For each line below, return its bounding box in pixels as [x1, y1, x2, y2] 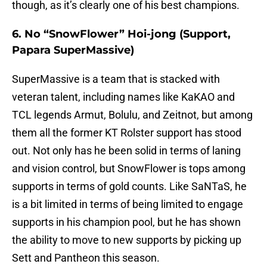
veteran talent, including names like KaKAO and [12, 91, 235, 104]
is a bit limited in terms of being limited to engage [12, 198, 243, 211]
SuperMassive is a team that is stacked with [12, 73, 220, 86]
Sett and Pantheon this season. [12, 252, 160, 265]
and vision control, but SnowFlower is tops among [12, 162, 246, 175]
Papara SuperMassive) [12, 44, 134, 57]
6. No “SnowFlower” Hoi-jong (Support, [12, 27, 231, 41]
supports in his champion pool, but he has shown [12, 216, 241, 229]
